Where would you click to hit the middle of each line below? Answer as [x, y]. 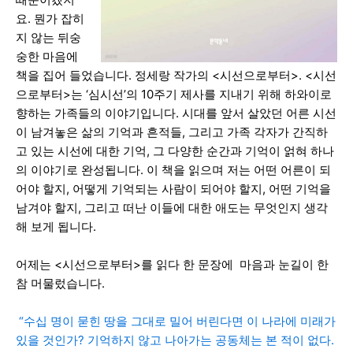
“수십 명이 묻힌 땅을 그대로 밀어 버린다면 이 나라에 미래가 [176, 321]
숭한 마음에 [47, 56]
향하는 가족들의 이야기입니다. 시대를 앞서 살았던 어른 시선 [176, 113]
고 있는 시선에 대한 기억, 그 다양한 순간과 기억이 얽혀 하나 [175, 150]
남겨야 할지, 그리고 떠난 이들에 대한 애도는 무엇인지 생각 [172, 207]
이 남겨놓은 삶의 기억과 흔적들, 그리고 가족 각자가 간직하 [172, 132]
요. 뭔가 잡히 [50, 18]
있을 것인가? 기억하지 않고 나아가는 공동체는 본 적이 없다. [175, 340]
